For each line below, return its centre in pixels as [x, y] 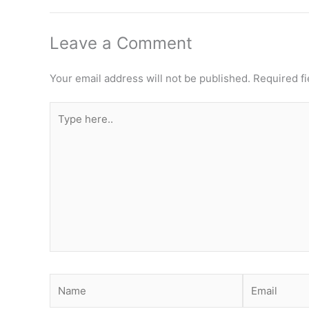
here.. [63, 126]
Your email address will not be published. [150, 78]
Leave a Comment [121, 43]
